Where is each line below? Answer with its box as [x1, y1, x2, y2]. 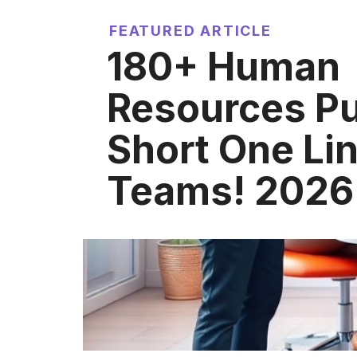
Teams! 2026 [107, 167, 354, 214]
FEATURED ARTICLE [109, 22, 272, 39]
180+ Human [107, 42, 340, 90]
